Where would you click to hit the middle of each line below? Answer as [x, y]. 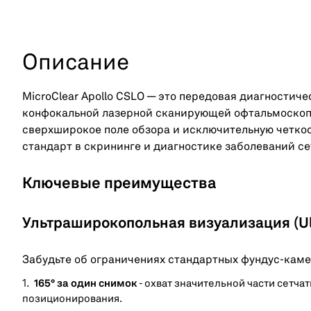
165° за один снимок [86, 284]
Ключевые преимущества [119, 184]
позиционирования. [72, 299]
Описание [76, 64]
